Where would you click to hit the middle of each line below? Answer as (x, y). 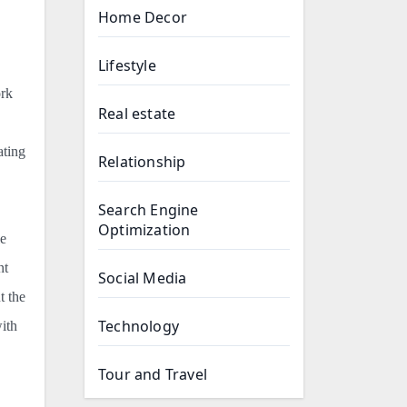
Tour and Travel (153, 374)
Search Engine (149, 210)
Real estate (137, 114)
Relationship (142, 162)
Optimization (144, 230)
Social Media (143, 278)
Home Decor (143, 17)
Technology (139, 326)
